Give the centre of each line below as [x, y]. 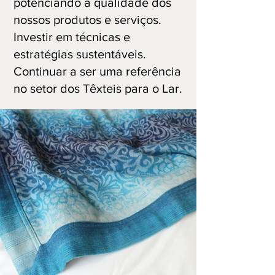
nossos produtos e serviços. [87, 20]
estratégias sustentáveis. [80, 54]
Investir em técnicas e [72, 37]
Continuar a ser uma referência [97, 71]
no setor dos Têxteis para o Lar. [98, 88]
